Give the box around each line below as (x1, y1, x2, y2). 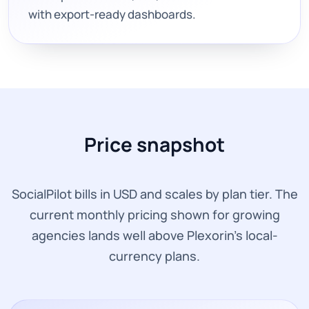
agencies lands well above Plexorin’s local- (31, 226, 278, 243)
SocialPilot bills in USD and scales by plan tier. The (11, 185, 298, 202)
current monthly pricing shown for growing (29, 206, 280, 223)
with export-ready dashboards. (28, 6, 196, 22)
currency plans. (109, 247, 200, 264)
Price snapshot (84, 130, 225, 157)
